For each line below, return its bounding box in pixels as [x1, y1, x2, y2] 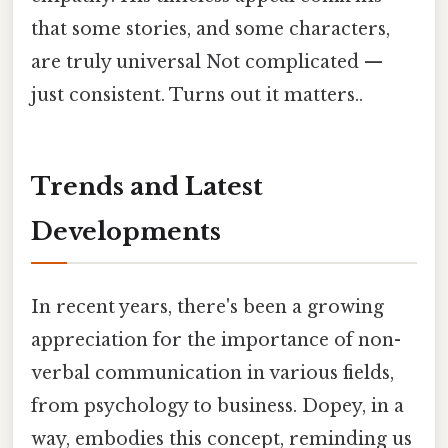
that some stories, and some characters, [31, 17, 390, 40]
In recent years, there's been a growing [31, 295, 384, 318]
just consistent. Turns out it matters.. [31, 83, 363, 106]
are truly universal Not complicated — [31, 50, 383, 73]
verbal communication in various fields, [31, 361, 394, 384]
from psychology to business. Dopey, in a [31, 394, 404, 417]
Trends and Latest [31, 172, 263, 202]
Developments [31, 217, 221, 247]
